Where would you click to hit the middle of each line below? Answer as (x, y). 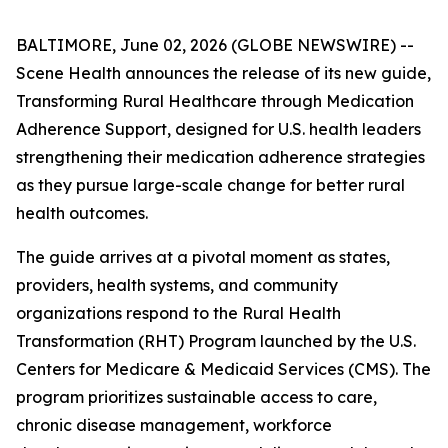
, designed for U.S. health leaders (294, 129)
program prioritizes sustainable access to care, (196, 397)
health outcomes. (82, 213)
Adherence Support (91, 129)
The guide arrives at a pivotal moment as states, (203, 257)
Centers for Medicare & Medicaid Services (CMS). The (223, 369)
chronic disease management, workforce (174, 425)
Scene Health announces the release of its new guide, (223, 73)
